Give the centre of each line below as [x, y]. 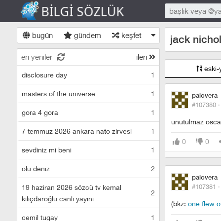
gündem [86, 35]
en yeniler [37, 57]
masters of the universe [58, 93]
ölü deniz [36, 168]
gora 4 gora [40, 112]
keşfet [130, 35]
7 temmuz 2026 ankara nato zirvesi [77, 131]
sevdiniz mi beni [47, 150]
